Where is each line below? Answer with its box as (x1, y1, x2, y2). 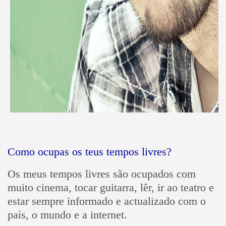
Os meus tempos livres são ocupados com (7, 167, 196, 180)
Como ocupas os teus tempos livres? (7, 145, 172, 158)
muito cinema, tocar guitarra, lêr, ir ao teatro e (7, 181, 214, 194)
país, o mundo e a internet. (7, 208, 127, 221)
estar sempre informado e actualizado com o (7, 194, 206, 207)
